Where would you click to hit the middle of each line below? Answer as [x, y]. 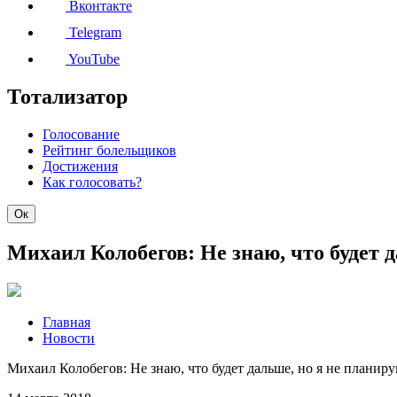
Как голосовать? [92, 182]
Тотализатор [67, 97]
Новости [69, 338]
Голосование [81, 134]
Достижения [80, 166]
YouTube [93, 59]
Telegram [93, 33]
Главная [66, 322]
